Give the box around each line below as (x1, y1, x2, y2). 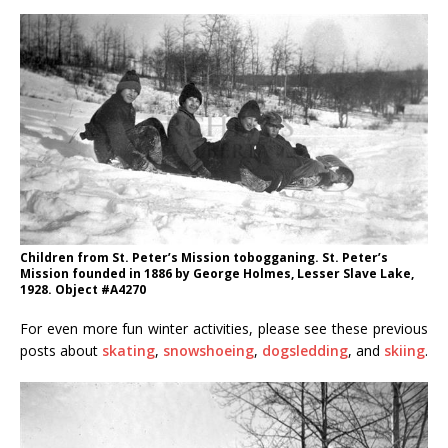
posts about (20, 340, 102, 360)
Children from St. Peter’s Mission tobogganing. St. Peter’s (20, 248, 388, 266)
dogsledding (262, 340, 348, 360)
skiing (384, 340, 425, 360)
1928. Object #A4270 (20, 280, 146, 298)
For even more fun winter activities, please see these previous (20, 318, 428, 338)
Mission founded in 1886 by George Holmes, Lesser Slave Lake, (20, 264, 414, 282)
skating (102, 340, 155, 360)
